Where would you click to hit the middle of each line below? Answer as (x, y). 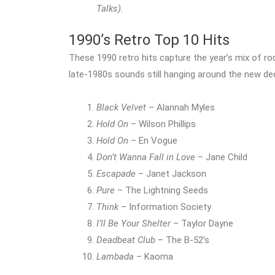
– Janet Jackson (171, 173)
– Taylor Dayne (202, 223)
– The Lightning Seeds (161, 190)
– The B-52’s (182, 240)
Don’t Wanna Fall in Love (146, 157)
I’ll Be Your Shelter (134, 223)
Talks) (109, 8)
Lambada (115, 256)
